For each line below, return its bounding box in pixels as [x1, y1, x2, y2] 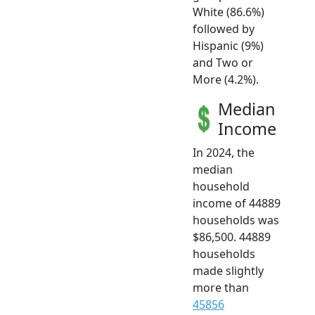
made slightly [193, 263, 264, 279]
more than [193, 280, 249, 296]
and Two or [193, 55, 253, 71]
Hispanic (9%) [193, 38, 264, 54]
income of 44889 [193, 195, 281, 212]
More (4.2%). [193, 72, 259, 88]
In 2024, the [193, 145, 255, 161]
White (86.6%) [193, 4, 264, 20]
